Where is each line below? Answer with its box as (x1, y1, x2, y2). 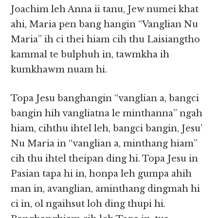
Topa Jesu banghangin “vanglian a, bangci (11, 93, 200, 104)
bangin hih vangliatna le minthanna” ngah (11, 108, 203, 119)
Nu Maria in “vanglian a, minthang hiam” (11, 138, 198, 149)
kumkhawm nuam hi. (11, 64, 108, 75)
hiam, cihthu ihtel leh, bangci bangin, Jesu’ (11, 123, 203, 134)
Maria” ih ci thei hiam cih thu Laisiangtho (11, 34, 200, 45)
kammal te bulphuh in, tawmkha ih (11, 49, 170, 60)
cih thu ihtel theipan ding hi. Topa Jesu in (11, 153, 199, 164)
